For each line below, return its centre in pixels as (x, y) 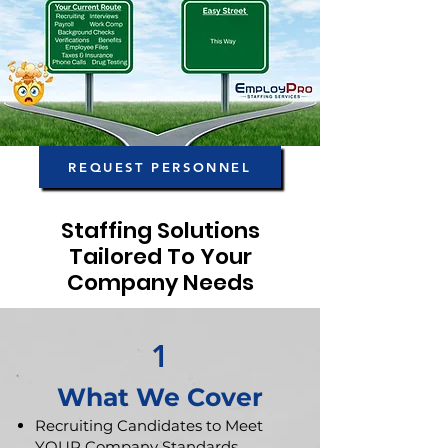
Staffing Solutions (160, 230)
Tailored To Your (160, 256)
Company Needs (160, 282)
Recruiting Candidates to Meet (149, 425)
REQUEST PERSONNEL (160, 167)
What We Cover (159, 397)
